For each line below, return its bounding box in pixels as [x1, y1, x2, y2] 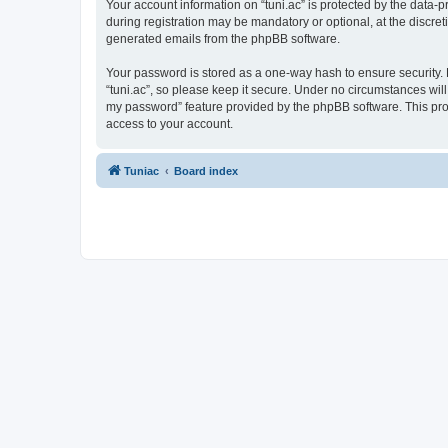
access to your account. [106, 116, 233, 131]
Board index [174, 164, 238, 177]
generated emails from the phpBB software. [106, 31, 340, 46]
